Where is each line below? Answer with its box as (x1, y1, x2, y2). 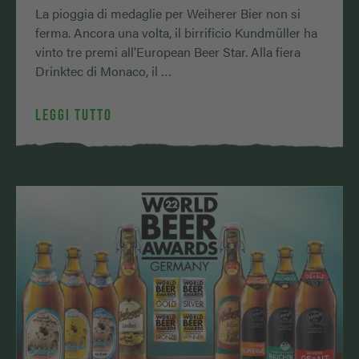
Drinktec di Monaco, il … (35, 61, 171, 80)
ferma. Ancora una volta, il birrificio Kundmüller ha (35, 22, 317, 42)
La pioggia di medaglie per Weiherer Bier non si (35, 3, 301, 22)
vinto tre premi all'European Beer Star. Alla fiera (35, 42, 301, 61)
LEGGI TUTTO (35, 105, 112, 123)
